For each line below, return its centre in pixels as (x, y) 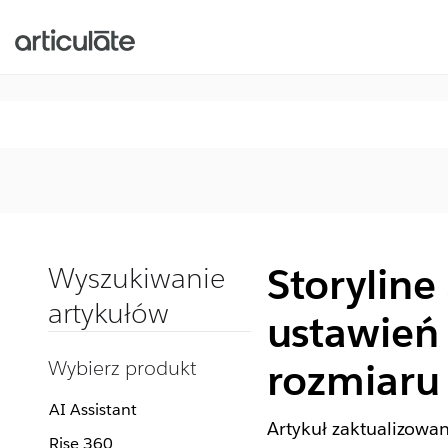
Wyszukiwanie (136, 278)
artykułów (108, 313)
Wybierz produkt (122, 368)
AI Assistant (93, 409)
